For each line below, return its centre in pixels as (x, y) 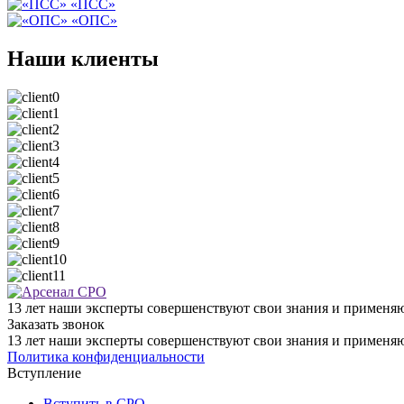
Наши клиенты (83, 58)
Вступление (44, 372)
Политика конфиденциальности (106, 356)
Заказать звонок (56, 324)
